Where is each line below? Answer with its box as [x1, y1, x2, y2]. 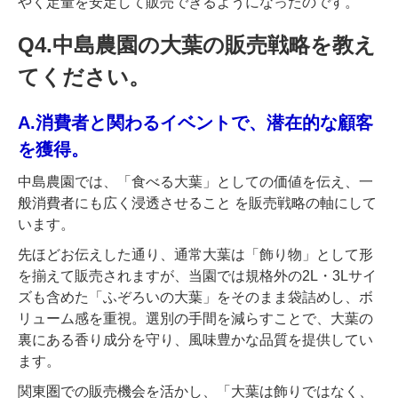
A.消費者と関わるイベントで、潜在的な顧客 [18, 113, 373, 133]
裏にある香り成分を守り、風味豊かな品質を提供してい [18, 332, 373, 348]
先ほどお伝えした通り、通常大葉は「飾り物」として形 [18, 247, 373, 263]
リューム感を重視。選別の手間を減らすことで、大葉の [18, 311, 373, 327]
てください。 [18, 65, 150, 90]
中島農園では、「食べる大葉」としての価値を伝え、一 [18, 174, 373, 190]
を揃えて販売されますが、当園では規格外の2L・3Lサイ [18, 268, 377, 284]
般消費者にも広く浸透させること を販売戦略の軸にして [18, 195, 377, 211]
